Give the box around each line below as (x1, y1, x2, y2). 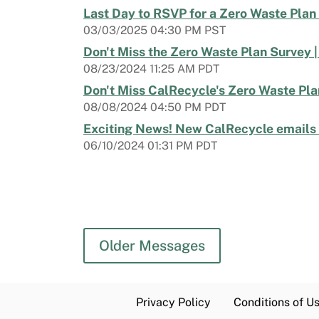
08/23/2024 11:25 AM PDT (83, 62, 219, 76)
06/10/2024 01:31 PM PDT (83, 139, 217, 153)
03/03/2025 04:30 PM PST (83, 23, 226, 38)
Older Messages (99, 236, 205, 254)
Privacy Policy (136, 295, 211, 309)
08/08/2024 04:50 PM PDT (83, 100, 226, 115)
